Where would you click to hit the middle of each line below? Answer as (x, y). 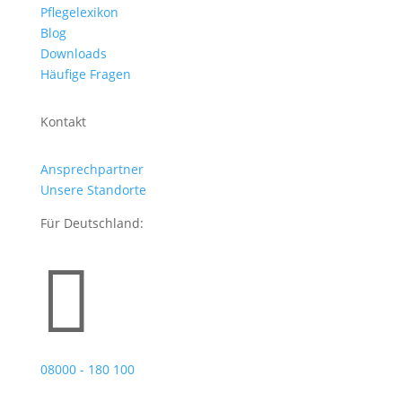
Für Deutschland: (92, 223)
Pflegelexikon (79, 12)
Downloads (73, 53)
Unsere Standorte (93, 190)
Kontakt (63, 122)
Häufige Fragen (85, 74)
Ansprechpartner (92, 169)
